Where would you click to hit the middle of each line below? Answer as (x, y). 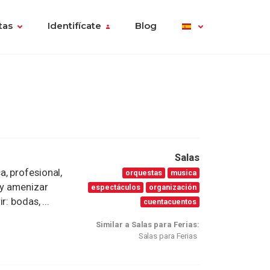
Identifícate (74, 26)
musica (184, 172)
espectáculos (116, 187)
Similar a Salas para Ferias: (147, 225)
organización (173, 187)
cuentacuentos (170, 201)
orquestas (144, 172)
